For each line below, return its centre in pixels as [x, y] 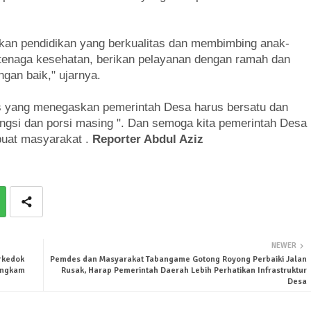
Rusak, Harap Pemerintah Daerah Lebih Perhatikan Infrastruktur [184, 270]
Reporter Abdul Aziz [148, 139]
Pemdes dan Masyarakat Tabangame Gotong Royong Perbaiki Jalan [178, 259]
